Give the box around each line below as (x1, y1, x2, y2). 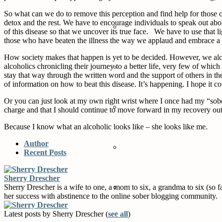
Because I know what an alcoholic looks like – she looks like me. (4, 122, 208, 131)
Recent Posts (24, 148, 66, 157)
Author (24, 139, 49, 148)
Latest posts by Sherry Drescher (4, 209, 106, 218)
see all (108, 209, 128, 218)
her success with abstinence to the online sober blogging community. (4, 191, 218, 200)
